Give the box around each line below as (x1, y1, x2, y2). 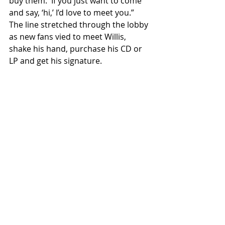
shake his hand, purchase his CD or (9, 43, 144, 55)
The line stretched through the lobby (9, 19, 150, 31)
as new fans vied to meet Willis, (9, 31, 128, 43)
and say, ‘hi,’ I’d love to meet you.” (9, 7, 138, 19)
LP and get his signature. (9, 55, 102, 67)
